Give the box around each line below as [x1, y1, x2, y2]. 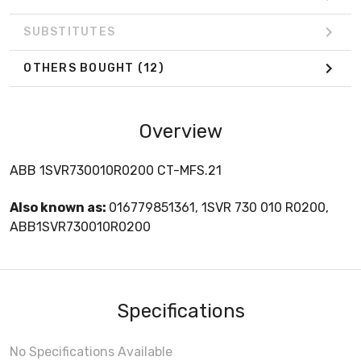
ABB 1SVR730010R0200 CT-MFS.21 [10, 162, 222, 178]
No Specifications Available [10, 343, 172, 359]
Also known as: [10, 199, 109, 215]
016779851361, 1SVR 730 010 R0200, [109, 199, 329, 215]
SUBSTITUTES [23, 25, 115, 39]
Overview [139, 119, 222, 143]
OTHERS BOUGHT [23, 61, 138, 76]
